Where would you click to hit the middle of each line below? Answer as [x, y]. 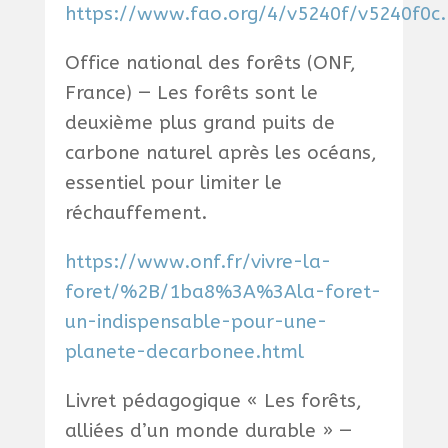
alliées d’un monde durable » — [208, 431]
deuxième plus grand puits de [199, 123]
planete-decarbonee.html [184, 352]
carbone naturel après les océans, [220, 153]
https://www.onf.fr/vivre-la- [197, 262]
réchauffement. [135, 213]
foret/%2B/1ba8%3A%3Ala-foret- [222, 292]
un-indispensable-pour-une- [195, 322]
